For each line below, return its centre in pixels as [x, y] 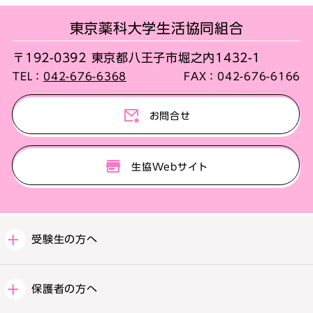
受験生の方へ [65, 239]
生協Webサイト [170, 167]
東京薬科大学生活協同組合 [156, 28]
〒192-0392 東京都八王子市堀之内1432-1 [137, 57]
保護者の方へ [65, 289]
